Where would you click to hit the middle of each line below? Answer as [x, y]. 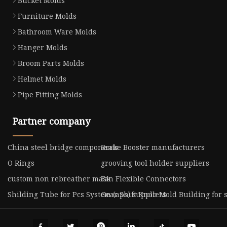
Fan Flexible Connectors [143, 179]
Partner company [51, 121]
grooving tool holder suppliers [155, 163]
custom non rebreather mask [59, 179]
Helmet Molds [42, 79]
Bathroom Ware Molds [57, 32]
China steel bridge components [63, 147]
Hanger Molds [43, 48]
